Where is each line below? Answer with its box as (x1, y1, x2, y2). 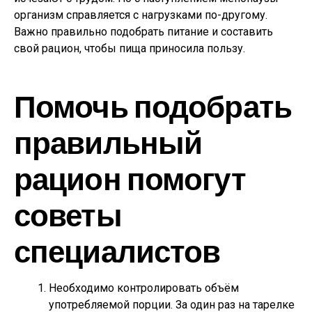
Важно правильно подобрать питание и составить (14, 25, 273, 38)
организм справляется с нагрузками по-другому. (14, 8, 267, 22)
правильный (14, 123, 203, 160)
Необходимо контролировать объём (49, 281, 239, 295)
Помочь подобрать (14, 87, 292, 124)
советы (14, 196, 122, 233)
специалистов (14, 232, 221, 269)
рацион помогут (14, 159, 246, 196)
